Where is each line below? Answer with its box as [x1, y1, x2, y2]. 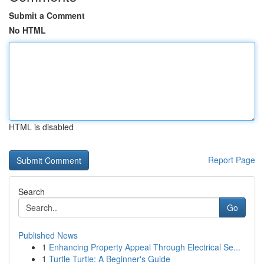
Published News [18, 229, 78, 241]
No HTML [9, 24, 46, 36]
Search [18, 186, 45, 197]
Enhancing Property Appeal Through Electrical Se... [49, 241, 240, 253]
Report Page [208, 154, 255, 166]
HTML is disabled [9, 121, 74, 133]
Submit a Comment [9, 9, 85, 21]
